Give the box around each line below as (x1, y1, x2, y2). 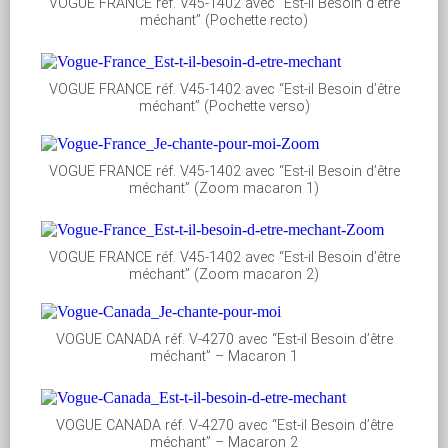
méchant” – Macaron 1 (150, 348, 298, 366)
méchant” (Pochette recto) (140, 12, 308, 30)
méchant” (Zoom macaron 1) (129, 180, 319, 198)
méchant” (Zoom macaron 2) (129, 266, 319, 284)
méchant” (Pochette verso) (138, 98, 310, 116)
